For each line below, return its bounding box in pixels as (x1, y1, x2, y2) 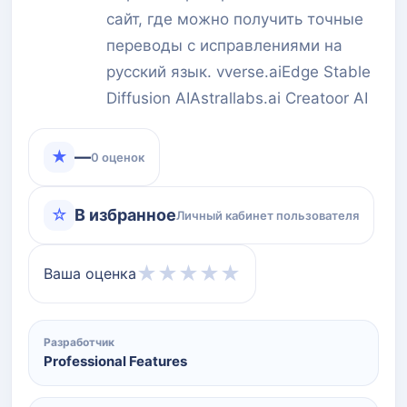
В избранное (74, 205, 176, 225)
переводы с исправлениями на (106, 35, 342, 55)
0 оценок (91, 149, 144, 164)
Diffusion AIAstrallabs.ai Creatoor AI (106, 88, 368, 107)
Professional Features (44, 352, 187, 370)
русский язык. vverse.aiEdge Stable (106, 62, 371, 81)
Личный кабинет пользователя (176, 207, 359, 223)
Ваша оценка (44, 263, 136, 283)
